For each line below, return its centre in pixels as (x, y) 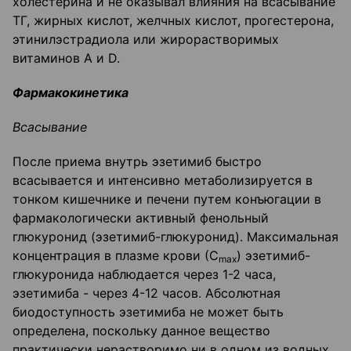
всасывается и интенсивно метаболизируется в (163, 181)
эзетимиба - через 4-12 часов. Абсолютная (147, 293)
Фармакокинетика (71, 93)
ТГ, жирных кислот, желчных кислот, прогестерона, (173, 21)
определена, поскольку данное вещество (141, 331)
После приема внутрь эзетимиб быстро (137, 162)
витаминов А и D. (66, 58)
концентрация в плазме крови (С (116, 256)
